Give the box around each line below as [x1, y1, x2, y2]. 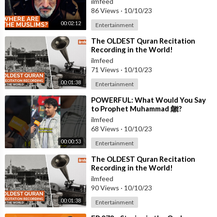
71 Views [91, 65, 121, 74]
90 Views [91, 183, 121, 192]
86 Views [91, 6, 121, 15]
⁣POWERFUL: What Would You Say [91, 95, 206, 104]
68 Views [91, 124, 121, 133]
